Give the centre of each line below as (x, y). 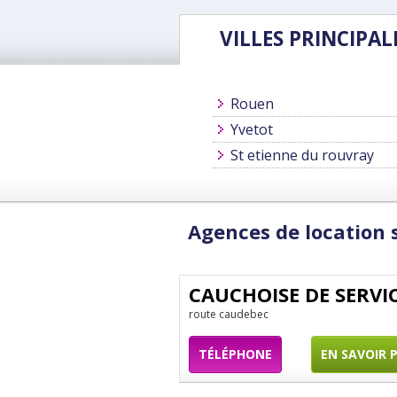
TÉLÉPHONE (235, 354)
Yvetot (251, 129)
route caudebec (229, 314)
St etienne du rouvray (302, 155)
